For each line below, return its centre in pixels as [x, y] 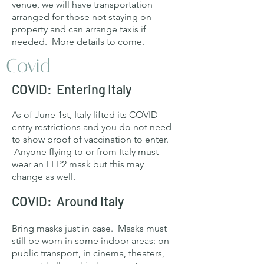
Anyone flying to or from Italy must [85, 152]
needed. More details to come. [78, 42]
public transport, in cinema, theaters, [88, 253]
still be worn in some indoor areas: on [90, 241]
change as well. [44, 176]
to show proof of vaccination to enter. [90, 139]
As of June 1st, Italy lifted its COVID [85, 115]
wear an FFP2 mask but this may [78, 164]
